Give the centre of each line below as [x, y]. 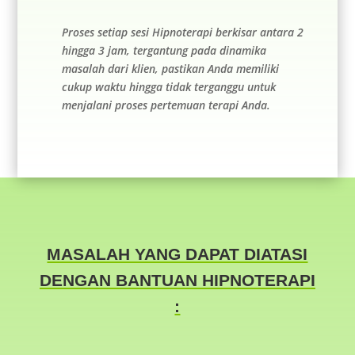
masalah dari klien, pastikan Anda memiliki [170, 69]
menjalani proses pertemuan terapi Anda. [166, 105]
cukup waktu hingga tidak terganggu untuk [168, 87]
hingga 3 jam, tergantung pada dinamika [164, 51]
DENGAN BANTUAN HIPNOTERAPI [177, 281]
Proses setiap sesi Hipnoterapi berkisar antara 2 [182, 32]
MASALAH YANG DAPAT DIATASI [177, 254]
